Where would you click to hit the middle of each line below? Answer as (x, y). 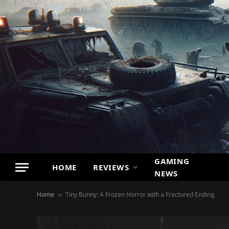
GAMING (172, 161)
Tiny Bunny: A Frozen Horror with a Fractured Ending (140, 194)
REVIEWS (111, 167)
